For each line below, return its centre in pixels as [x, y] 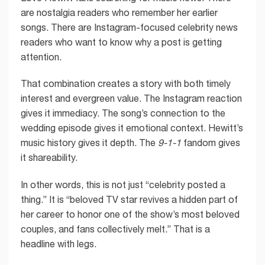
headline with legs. [59, 244]
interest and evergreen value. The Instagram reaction [131, 98]
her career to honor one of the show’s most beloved [130, 214]
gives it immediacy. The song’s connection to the [123, 113]
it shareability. [49, 158]
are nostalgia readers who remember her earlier [119, 12]
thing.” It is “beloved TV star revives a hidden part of [129, 200]
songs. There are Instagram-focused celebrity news [129, 27]
